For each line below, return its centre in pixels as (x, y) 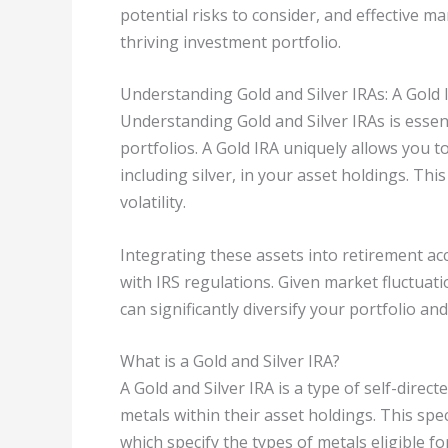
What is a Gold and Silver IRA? (230, 361)
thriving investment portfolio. (230, 41)
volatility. (153, 202)
